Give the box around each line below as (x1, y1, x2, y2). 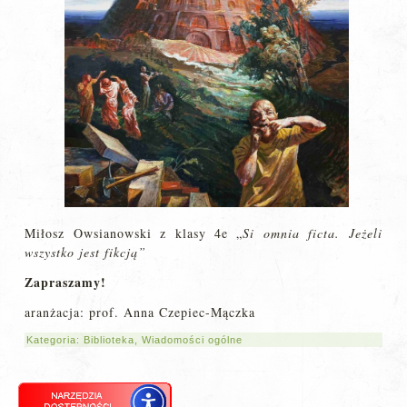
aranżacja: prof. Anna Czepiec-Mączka (25, 303, 256, 321)
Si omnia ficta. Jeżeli (243, 223, 382, 242)
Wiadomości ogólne (142, 333, 243, 345)
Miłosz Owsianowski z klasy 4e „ (25, 223, 243, 242)
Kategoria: (26, 333, 84, 345)
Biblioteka (84, 333, 135, 345)
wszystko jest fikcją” (25, 243, 147, 261)
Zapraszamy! (25, 272, 107, 292)
